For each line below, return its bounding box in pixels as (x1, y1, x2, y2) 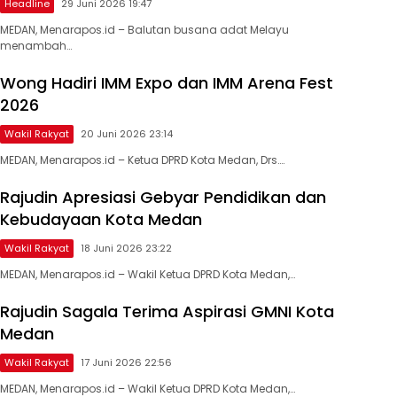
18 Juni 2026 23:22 (80, 240, 172, 255)
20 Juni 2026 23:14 (80, 126, 173, 141)
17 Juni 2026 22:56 (80, 354, 172, 370)
